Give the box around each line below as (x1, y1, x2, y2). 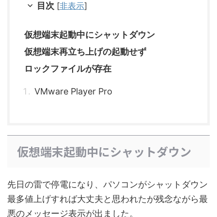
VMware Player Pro (34, 86, 112, 97)
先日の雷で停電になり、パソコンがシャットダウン (7, 179, 208, 190)
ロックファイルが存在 (24, 63, 111, 74)
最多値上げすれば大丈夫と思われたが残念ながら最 (7, 194, 208, 204)
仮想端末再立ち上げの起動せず (24, 46, 146, 57)
